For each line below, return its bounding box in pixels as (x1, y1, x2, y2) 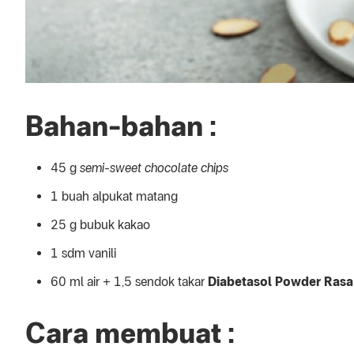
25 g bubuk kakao (51, 217, 150, 232)
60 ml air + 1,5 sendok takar (51, 274, 208, 289)
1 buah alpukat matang (51, 189, 178, 204)
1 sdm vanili (51, 246, 116, 261)
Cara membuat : (25, 316, 235, 350)
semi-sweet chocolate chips (80, 160, 228, 175)
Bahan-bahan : (25, 109, 217, 143)
